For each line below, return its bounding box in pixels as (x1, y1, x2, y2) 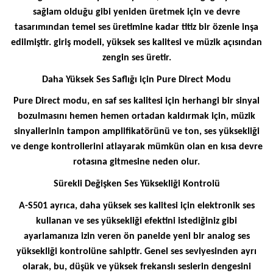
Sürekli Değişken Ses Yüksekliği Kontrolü (53, 179, 220, 190)
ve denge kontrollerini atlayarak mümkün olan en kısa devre (10, 142, 263, 152)
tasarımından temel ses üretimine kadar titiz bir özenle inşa (15, 23, 258, 33)
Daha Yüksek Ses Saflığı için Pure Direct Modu (42, 74, 231, 85)
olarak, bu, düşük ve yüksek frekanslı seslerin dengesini (22, 261, 251, 272)
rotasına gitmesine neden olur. (73, 157, 200, 168)
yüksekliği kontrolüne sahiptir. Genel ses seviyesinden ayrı (16, 246, 257, 257)
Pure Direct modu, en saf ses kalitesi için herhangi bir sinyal (13, 96, 260, 107)
